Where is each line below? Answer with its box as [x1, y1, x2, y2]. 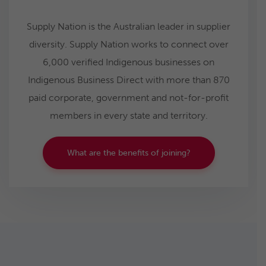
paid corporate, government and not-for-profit [28, 91, 229, 103]
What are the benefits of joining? [66, 147, 191, 158]
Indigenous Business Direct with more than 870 [27, 74, 230, 85]
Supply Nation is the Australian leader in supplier [27, 20, 230, 32]
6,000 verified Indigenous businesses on [43, 56, 214, 68]
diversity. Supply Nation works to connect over [28, 38, 229, 50]
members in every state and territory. [49, 109, 208, 121]
